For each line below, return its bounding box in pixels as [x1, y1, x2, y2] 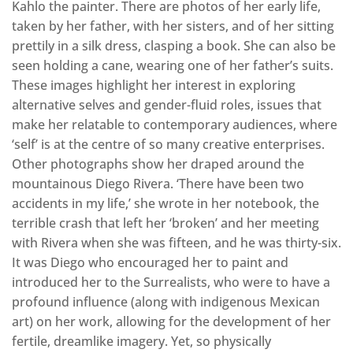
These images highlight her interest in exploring [12, 76, 295, 94]
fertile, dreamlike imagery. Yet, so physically [12, 332, 271, 350]
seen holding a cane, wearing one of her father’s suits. [12, 56, 333, 74]
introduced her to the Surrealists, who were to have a [12, 273, 330, 291]
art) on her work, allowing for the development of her [12, 312, 331, 330]
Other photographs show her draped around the [12, 154, 304, 173]
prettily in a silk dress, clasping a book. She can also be [12, 36, 336, 54]
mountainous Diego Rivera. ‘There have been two [12, 174, 304, 192]
